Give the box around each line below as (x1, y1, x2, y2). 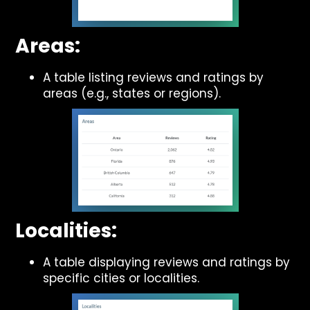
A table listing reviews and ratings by (43, 69, 264, 86)
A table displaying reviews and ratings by (43, 254, 291, 271)
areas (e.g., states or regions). (43, 85, 221, 102)
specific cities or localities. (43, 270, 200, 286)
